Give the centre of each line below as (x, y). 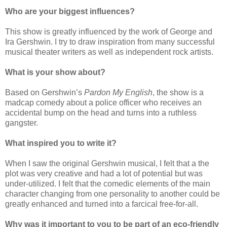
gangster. (22, 123)
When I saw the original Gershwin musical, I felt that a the (107, 163)
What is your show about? (55, 72)
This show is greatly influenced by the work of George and (109, 31)
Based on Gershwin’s (45, 92)
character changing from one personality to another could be (112, 194)
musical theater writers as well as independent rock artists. (109, 52)
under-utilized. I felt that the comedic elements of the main (108, 183)
